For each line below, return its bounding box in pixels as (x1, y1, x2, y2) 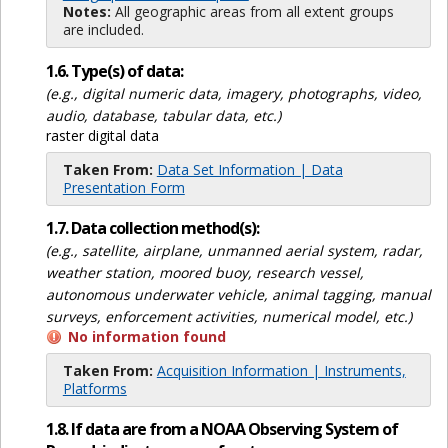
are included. (62, 20, 144, 40)
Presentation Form (62, 177, 185, 197)
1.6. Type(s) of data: (45, 59, 183, 82)
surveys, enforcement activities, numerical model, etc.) (45, 306, 412, 326)
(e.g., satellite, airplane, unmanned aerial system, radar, (45, 240, 423, 260)
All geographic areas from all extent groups (110, 2, 394, 22)
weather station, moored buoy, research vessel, (45, 262, 364, 282)
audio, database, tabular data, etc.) (45, 105, 281, 125)
